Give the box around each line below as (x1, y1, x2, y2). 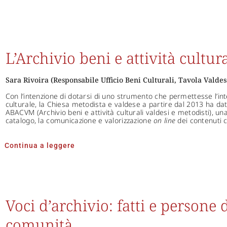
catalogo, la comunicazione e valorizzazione (5, 115, 154, 125)
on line (154, 115, 176, 125)
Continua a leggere (4, 141, 75, 149)
